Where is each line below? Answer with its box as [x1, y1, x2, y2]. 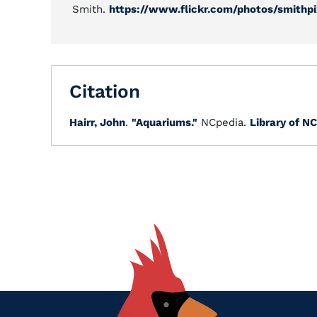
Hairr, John [69, 116, 125, 129]
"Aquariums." [132, 116, 197, 129]
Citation [69, 81, 140, 102]
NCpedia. [197, 116, 250, 129]
